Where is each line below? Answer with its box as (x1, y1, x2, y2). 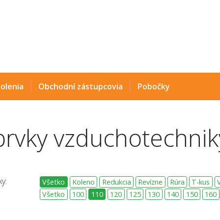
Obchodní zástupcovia (38, 81, 123, 92)
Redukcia (102, 177, 131, 187)
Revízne (138, 177, 163, 187)
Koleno (72, 177, 95, 187)
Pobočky (137, 81, 170, 92)
